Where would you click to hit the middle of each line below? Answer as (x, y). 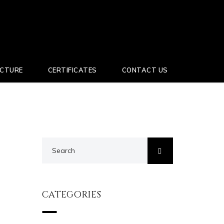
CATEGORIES (71, 195)
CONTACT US (145, 70)
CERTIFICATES (72, 70)
